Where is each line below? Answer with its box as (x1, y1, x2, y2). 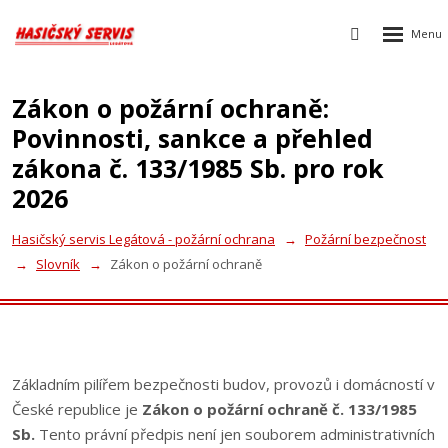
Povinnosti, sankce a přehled (12, 121, 373, 155)
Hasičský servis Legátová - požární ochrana (12, 229, 275, 248)
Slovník (36, 254, 80, 273)
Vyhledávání (358, 21, 440, 42)
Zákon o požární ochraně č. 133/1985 (142, 399, 417, 419)
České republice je (12, 399, 142, 419)
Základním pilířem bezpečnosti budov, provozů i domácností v (12, 374, 435, 394)
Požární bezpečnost (305, 229, 426, 248)
